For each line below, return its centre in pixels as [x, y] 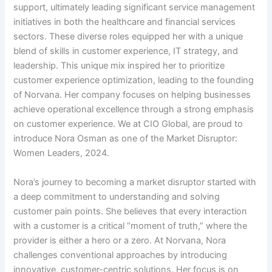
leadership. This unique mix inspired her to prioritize [119, 66]
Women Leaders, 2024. [62, 153]
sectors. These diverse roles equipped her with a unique [128, 37]
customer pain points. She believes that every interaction [131, 211]
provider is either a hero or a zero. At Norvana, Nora [120, 240]
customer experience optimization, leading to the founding [134, 80]
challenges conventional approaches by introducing [121, 255]
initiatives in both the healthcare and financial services [125, 22]
